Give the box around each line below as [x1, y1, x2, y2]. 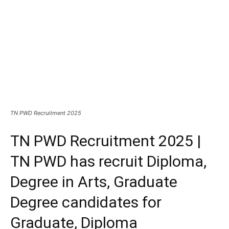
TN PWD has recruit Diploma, [10, 152, 207, 171]
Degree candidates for [10, 193, 162, 212]
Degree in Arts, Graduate [10, 173, 177, 191]
